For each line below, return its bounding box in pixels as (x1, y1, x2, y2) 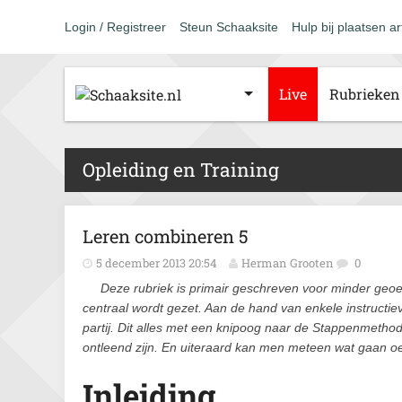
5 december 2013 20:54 (96, 255, 217, 271)
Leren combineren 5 (83, 224, 249, 248)
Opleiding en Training (83, 157, 279, 182)
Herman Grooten (241, 255, 334, 271)
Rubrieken (329, 84, 400, 103)
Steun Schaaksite (179, 20, 278, 34)
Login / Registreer (65, 20, 166, 34)
